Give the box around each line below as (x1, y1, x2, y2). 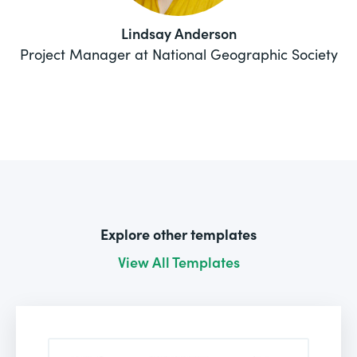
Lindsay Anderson (120, 22, 237, 43)
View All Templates (117, 251, 240, 272)
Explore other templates (100, 223, 257, 244)
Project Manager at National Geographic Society (19, 43, 338, 64)
